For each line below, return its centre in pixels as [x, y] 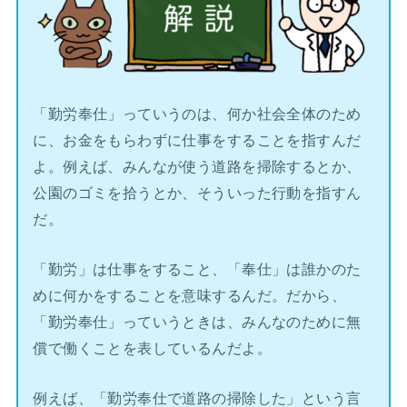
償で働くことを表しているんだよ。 [152, 348]
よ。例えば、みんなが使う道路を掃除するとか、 [197, 166]
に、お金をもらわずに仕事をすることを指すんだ [197, 139]
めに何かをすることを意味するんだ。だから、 [190, 296]
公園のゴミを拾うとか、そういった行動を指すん [197, 192]
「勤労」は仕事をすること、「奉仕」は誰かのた [197, 269]
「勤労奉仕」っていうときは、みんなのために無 [197, 322]
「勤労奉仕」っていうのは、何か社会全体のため [197, 113]
